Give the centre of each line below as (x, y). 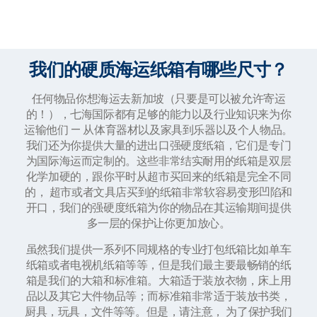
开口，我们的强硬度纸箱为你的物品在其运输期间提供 (158, 207)
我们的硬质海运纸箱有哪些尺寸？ (158, 69)
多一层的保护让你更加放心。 (158, 223)
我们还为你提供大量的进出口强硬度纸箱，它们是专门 (158, 145)
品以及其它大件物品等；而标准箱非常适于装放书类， (158, 296)
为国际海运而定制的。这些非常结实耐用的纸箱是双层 (158, 161)
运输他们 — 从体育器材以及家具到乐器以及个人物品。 (158, 129)
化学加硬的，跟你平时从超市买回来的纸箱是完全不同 (158, 176)
